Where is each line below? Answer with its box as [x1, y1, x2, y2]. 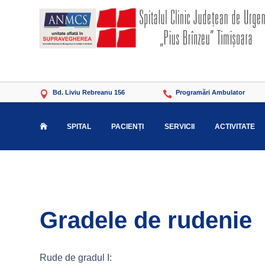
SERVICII [164, 122, 195, 131]
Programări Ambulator [176, 89, 245, 96]
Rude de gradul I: [40, 252, 112, 263]
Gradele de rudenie [40, 206, 253, 233]
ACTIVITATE [214, 122, 255, 131]
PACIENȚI [111, 122, 144, 131]
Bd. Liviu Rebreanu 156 [53, 89, 125, 96]
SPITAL [67, 122, 92, 131]
